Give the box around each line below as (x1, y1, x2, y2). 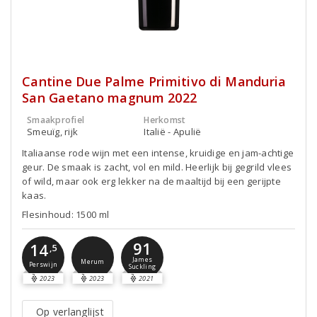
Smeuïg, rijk (27, 125, 79, 138)
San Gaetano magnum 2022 (22, 89, 197, 106)
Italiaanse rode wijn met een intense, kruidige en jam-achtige (22, 146, 294, 159)
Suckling (128, 263, 156, 272)
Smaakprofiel (27, 114, 85, 126)
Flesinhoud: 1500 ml (22, 208, 110, 221)
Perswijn (28, 260, 58, 269)
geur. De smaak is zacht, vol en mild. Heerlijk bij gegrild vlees (22, 161, 292, 173)
